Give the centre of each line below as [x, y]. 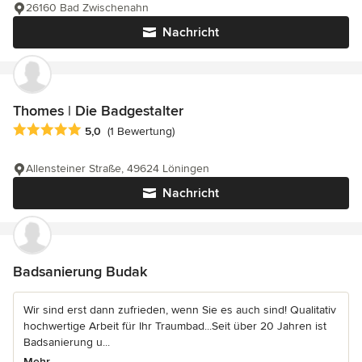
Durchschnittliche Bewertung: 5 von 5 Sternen [143, 130]
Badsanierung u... [67, 342]
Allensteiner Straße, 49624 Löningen [118, 168]
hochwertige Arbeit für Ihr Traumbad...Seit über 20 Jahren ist [175, 326]
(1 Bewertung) [141, 131]
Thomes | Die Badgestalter [98, 111]
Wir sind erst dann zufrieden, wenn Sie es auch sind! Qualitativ [180, 309]
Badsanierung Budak [80, 271]
